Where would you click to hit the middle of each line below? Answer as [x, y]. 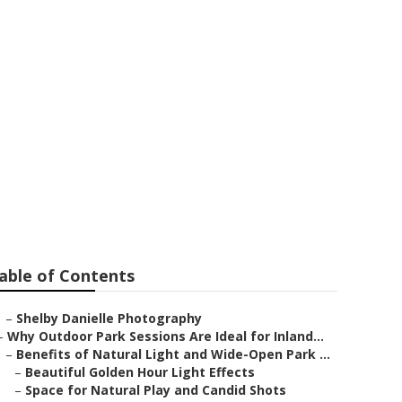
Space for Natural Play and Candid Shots [156, 390]
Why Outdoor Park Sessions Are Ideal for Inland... [166, 336]
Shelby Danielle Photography [109, 318]
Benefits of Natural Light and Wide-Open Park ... [173, 354]
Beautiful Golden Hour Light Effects [140, 372]
